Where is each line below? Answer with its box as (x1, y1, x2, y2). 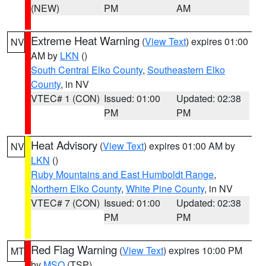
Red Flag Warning (31, 242, 117, 257)
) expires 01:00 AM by (144, 139, 235, 153)
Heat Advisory (31, 137, 97, 153)
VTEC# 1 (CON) (31, 91, 100, 105)
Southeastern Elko (147, 63, 225, 77)
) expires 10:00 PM (163, 243, 242, 257)
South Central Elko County (31, 63, 142, 77)
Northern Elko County (31, 182, 121, 195)
